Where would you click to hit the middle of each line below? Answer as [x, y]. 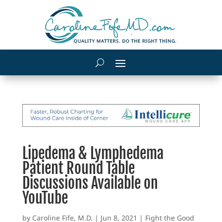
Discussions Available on [90, 183]
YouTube [45, 198]
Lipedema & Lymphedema [93, 153]
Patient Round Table [78, 168]
